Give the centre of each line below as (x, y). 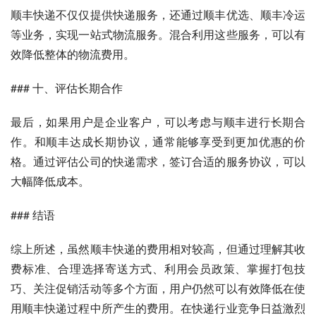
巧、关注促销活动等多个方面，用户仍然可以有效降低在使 (158, 288)
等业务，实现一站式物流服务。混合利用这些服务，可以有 (158, 34)
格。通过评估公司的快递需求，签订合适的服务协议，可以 (158, 161)
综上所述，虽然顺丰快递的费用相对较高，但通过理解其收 (158, 249)
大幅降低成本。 (50, 181)
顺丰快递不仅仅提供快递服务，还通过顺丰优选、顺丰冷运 (158, 14)
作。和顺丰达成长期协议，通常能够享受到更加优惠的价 (158, 141)
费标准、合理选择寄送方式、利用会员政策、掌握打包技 (158, 268)
